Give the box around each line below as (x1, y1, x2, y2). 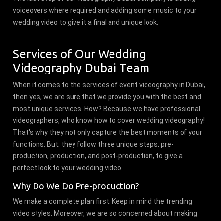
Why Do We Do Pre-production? (13, 181, 140, 191)
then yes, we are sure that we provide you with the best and (13, 92, 202, 101)
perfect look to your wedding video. (13, 163, 123, 172)
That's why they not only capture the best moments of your (13, 128, 203, 136)
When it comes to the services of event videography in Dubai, (13, 80, 206, 89)
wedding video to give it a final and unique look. (13, 18, 159, 26)
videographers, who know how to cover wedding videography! (13, 116, 205, 124)
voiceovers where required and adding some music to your (13, 6, 197, 14)
